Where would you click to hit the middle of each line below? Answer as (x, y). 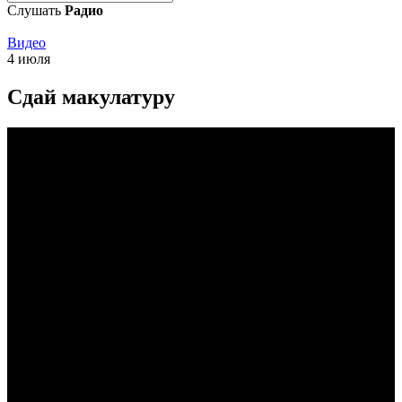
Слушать (36, 10)
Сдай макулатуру (91, 96)
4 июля (29, 59)
